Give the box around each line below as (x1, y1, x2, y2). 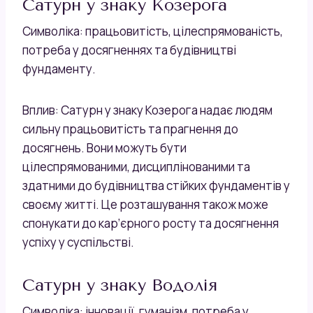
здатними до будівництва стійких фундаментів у (22, 177, 290, 194)
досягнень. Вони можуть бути (22, 139, 187, 156)
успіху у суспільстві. (22, 233, 134, 250)
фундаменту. (22, 60, 96, 77)
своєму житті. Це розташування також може (22, 196, 268, 212)
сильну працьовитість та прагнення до (22, 120, 238, 137)
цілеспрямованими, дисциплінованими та (22, 158, 250, 175)
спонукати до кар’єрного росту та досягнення (22, 214, 279, 231)
